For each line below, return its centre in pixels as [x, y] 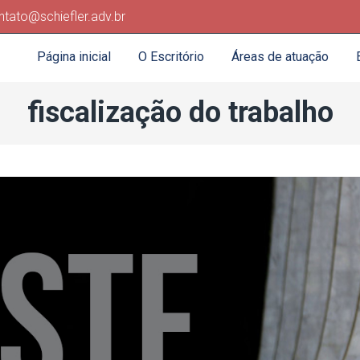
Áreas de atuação [280, 57]
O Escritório [171, 57]
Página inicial [74, 57]
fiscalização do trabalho [180, 112]
